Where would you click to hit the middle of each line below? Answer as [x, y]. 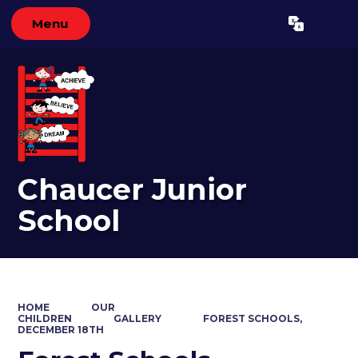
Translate [302, 28]
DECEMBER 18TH [61, 329]
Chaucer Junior [133, 190]
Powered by [209, 28]
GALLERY [137, 318]
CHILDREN [45, 318]
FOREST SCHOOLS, [252, 318]
